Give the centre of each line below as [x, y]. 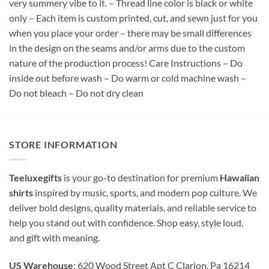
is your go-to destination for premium [141, 177]
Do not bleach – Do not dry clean [76, 93]
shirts [21, 192]
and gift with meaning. [54, 237]
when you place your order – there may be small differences [130, 33]
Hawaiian [240, 177]
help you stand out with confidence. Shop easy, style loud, [126, 222]
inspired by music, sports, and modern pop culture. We [145, 192]
